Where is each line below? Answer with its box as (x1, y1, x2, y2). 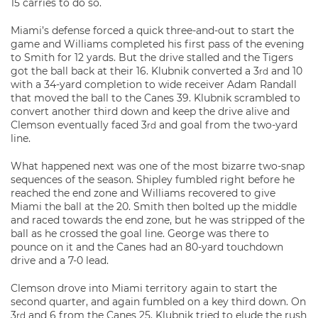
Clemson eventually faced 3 (11, 119, 147, 131)
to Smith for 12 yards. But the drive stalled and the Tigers (11, 51, 293, 64)
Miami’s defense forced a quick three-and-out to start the (11, 24, 294, 37)
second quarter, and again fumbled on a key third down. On (11, 295, 306, 308)
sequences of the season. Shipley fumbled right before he (11, 173, 295, 186)
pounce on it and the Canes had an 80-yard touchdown (11, 241, 283, 253)
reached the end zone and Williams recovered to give (11, 187, 275, 199)
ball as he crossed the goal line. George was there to (11, 227, 269, 240)
